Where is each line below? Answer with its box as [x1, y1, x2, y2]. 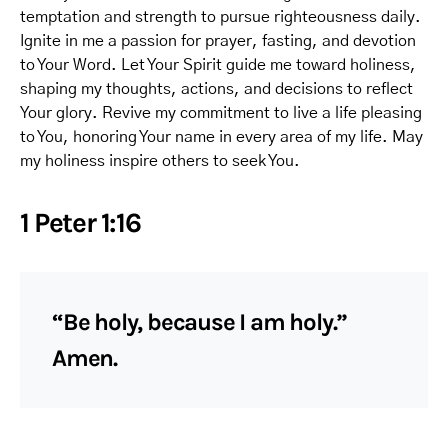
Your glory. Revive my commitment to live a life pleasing [20, 105, 422, 121]
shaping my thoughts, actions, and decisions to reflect [20, 81, 413, 97]
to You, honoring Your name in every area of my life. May [20, 129, 423, 145]
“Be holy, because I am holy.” [52, 308, 348, 336]
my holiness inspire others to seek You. [20, 153, 300, 169]
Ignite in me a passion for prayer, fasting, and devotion [20, 33, 416, 49]
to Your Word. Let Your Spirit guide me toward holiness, [20, 57, 416, 73]
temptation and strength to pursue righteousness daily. [20, 9, 421, 25]
